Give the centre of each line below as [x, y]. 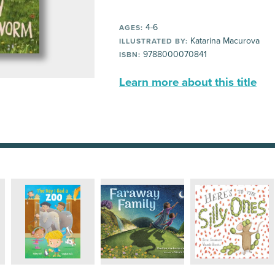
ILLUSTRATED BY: [153, 41]
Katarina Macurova [224, 41]
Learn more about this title [188, 82]
